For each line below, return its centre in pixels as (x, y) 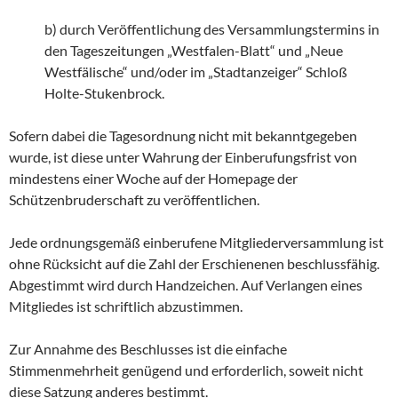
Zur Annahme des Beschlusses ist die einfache (148, 349)
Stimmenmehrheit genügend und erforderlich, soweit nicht (186, 370)
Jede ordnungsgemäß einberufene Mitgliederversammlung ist (196, 243)
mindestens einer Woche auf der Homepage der (153, 179)
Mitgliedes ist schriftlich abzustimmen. (126, 306)
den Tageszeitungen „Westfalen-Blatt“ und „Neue (194, 51)
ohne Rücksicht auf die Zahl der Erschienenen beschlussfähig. (194, 264)
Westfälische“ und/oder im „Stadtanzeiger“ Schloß (196, 72)
